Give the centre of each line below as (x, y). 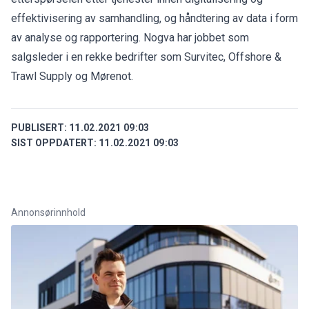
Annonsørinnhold (48, 212)
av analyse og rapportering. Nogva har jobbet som (130, 37)
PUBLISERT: (39, 127)
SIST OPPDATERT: (54, 142)
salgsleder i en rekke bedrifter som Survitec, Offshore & (146, 57)
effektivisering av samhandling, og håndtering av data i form (154, 18)
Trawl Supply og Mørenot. (72, 76)
